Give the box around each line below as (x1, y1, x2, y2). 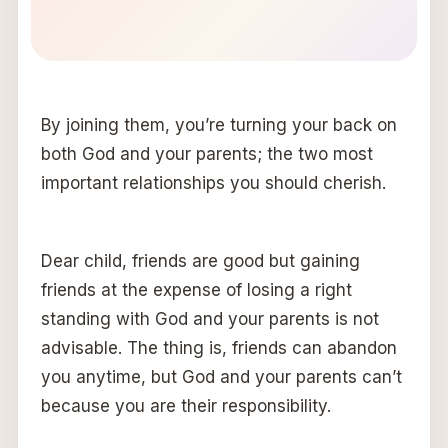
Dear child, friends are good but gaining (40, 250, 360, 271)
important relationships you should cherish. (40, 172, 386, 193)
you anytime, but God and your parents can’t (40, 366, 402, 387)
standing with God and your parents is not (40, 308, 379, 329)
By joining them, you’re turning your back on (40, 114, 397, 135)
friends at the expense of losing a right (40, 279, 352, 300)
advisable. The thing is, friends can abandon (40, 337, 397, 358)
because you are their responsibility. (40, 395, 331, 416)
